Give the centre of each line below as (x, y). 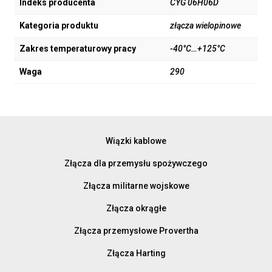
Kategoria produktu (59, 26)
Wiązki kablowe (136, 141)
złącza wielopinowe (206, 26)
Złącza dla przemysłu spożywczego (136, 163)
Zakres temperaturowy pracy (78, 49)
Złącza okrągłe (136, 208)
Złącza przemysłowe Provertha (136, 230)
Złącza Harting (136, 253)
